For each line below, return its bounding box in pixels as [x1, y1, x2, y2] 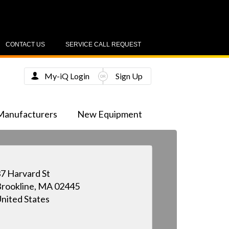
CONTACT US [6, 41, 45, 48]
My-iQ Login [44, 71, 89, 81]
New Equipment [77, 108, 142, 120]
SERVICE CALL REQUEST [65, 41, 141, 48]
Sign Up [115, 71, 143, 81]
